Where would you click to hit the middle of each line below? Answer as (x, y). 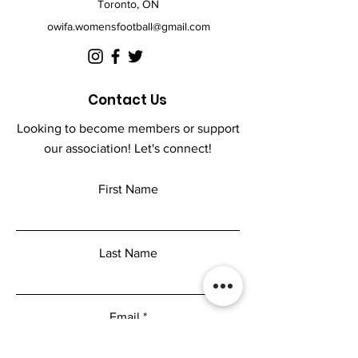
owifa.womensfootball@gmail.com (128, 26)
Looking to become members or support (128, 128)
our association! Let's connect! (128, 148)
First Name (128, 189)
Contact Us (127, 100)
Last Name (128, 253)
